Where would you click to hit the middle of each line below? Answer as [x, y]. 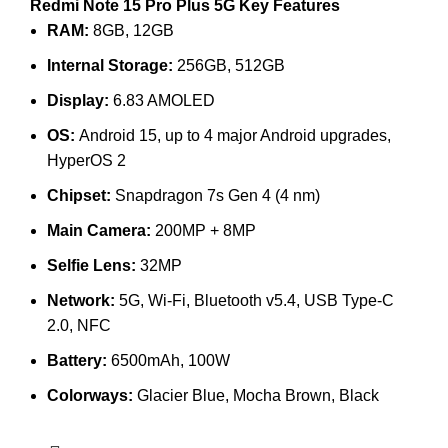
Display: [80, 100]
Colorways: [92, 395]
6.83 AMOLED [164, 100]
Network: [83, 300]
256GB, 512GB [231, 65]
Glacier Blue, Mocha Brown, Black [258, 395]
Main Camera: [101, 230]
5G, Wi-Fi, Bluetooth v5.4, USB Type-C [256, 300]
